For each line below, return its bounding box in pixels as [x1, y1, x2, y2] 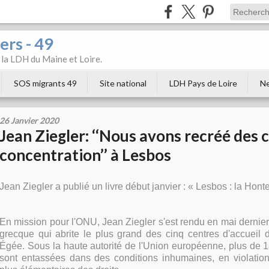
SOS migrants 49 [14, 78, 77, 88]
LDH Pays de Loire [169, 78, 237, 88]
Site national [100, 78, 147, 88]
